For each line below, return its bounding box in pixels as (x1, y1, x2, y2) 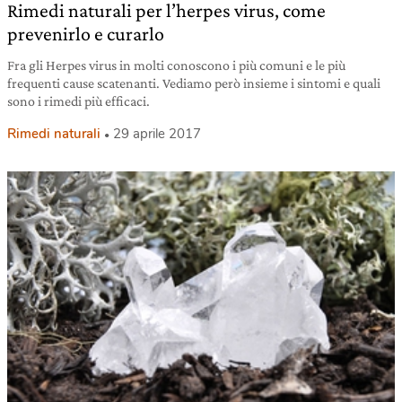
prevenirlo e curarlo (7, 22, 164, 45)
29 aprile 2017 (113, 124, 201, 143)
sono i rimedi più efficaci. (7, 92, 150, 109)
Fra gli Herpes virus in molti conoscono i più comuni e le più (7, 57, 345, 73)
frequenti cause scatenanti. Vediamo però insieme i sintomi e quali (7, 74, 380, 91)
